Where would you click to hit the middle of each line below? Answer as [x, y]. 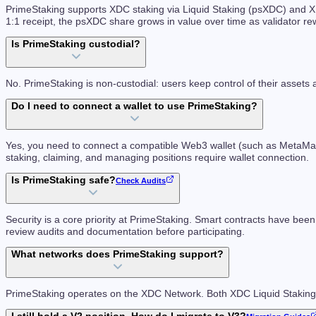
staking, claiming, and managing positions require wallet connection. [157, 157]
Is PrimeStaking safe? [63, 181]
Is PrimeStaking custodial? [76, 44]
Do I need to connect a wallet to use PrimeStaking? [134, 107]
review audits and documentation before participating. [125, 231]
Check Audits [141, 181]
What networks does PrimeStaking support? [117, 255]
